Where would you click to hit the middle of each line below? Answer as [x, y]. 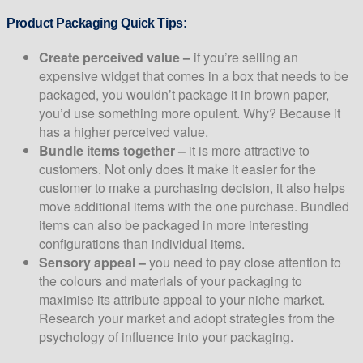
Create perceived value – [115, 58]
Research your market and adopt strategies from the [187, 318]
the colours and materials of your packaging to [171, 281]
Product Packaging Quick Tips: [97, 23]
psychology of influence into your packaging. [166, 337]
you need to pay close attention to [243, 263]
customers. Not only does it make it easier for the [177, 169]
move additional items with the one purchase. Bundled [194, 207]
